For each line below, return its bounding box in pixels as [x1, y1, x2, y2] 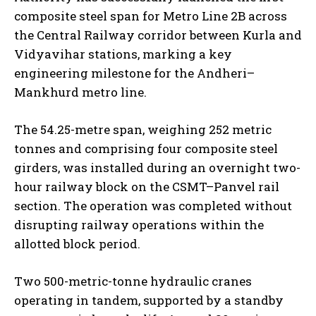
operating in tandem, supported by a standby [14, 292, 284, 308]
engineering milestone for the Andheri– [14, 65, 255, 81]
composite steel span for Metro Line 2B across [14, 8, 287, 24]
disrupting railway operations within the [14, 217, 264, 233]
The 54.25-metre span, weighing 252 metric [14, 121, 272, 138]
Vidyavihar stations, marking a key [14, 46, 232, 62]
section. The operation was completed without [14, 197, 292, 214]
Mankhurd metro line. [14, 84, 147, 100]
